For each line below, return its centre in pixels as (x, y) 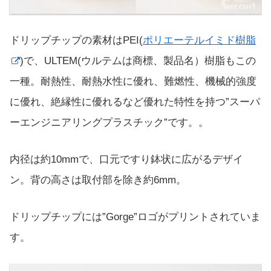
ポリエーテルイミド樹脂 (199, 40)
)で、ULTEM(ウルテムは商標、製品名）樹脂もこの (138, 60)
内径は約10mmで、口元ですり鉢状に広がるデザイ (126, 160)
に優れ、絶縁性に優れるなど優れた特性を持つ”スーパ (135, 102)
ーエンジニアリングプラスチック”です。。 (109, 122)
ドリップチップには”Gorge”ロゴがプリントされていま (135, 217)
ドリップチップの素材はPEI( (76, 40)
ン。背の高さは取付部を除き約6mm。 (98, 180)
